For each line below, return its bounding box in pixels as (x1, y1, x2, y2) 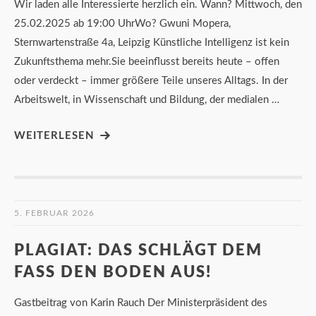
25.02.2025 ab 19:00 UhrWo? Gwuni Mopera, (14, 18, 231, 29)
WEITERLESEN (14, 130, 95, 141)
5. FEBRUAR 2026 (14, 208, 95, 217)
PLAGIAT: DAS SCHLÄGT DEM (14, 242, 262, 258)
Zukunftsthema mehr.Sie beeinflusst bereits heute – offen (14, 56, 279, 67)
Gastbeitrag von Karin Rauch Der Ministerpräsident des (14, 297, 267, 308)
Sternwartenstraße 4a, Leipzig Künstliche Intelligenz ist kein (14, 37, 289, 48)
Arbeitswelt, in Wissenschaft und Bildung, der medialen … (14, 94, 279, 105)
